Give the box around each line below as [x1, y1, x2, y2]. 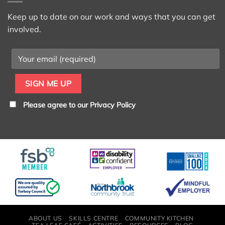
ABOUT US [29, 214, 62, 222]
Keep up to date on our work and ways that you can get [8, 12, 215, 22]
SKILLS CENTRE [69, 214, 119, 222]
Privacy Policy [90, 100, 136, 110]
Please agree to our [23, 100, 90, 110]
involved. [8, 24, 41, 35]
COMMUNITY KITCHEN [125, 214, 194, 222]
